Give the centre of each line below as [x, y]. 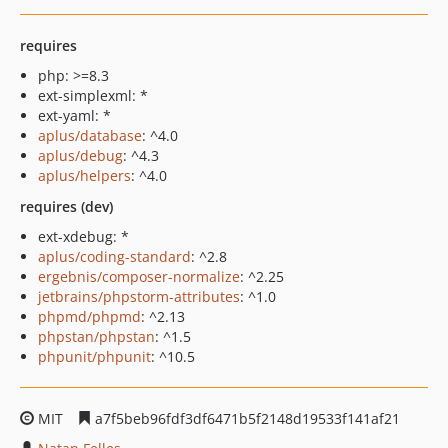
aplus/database [90, 135]
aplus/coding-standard [114, 256]
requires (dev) [66, 206]
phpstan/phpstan [96, 336]
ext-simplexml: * [93, 95]
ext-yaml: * [74, 115]
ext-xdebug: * [83, 236]
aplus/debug [80, 155]
